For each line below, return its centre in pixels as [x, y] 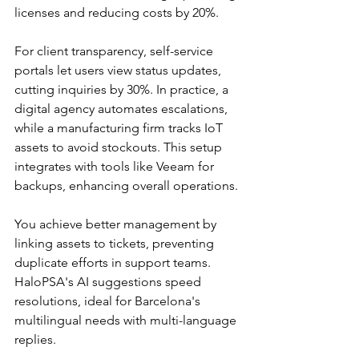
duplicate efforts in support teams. [114, 263]
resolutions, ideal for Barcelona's [109, 301]
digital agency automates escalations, [123, 109]
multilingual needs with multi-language [127, 321]
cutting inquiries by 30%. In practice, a [123, 90]
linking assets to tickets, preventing [116, 244]
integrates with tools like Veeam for [116, 167]
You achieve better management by [117, 224]
